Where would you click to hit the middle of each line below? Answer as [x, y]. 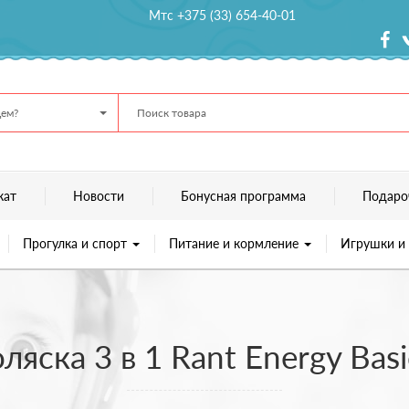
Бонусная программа [243, 195]
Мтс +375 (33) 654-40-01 [223, 15]
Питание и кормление [235, 243]
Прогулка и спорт [76, 243]
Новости [99, 195]
